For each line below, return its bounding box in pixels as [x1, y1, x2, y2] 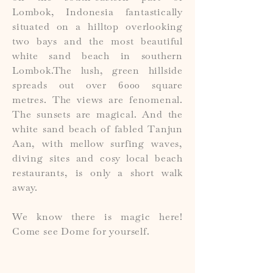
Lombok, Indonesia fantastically [12, 9, 183, 18]
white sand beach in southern [12, 52, 183, 62]
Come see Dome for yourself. [12, 228, 150, 238]
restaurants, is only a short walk [12, 169, 183, 179]
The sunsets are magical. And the [12, 111, 183, 121]
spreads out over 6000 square [12, 82, 183, 91]
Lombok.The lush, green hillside [12, 67, 183, 77]
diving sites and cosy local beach [12, 155, 183, 165]
